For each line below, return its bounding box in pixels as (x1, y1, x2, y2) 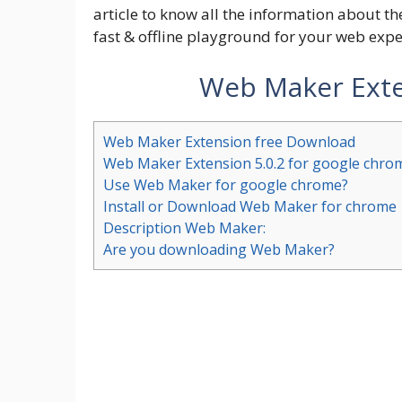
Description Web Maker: (103, 217, 266, 238)
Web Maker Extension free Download (103, 131, 355, 152)
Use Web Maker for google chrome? (103, 174, 348, 195)
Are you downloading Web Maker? (103, 239, 335, 259)
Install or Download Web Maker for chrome (103, 196, 397, 216)
